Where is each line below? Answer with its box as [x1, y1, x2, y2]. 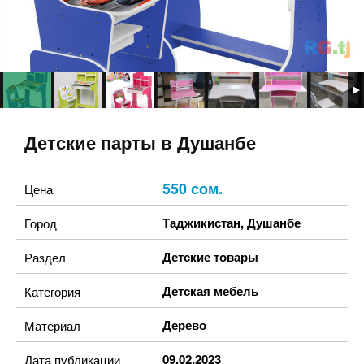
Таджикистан [162, 214, 240, 232]
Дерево [162, 316, 206, 334]
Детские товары [162, 248, 258, 266]
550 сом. [162, 178, 223, 199]
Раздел [24, 249, 66, 266]
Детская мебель [162, 282, 258, 300]
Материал [24, 317, 80, 334]
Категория [24, 283, 80, 300]
